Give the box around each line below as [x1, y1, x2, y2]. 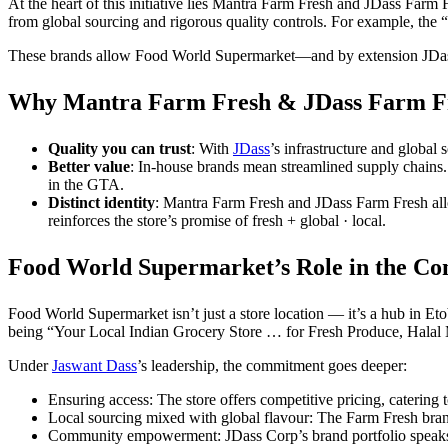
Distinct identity [48, 194, 155, 211]
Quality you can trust [48, 140, 191, 157]
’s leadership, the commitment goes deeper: [137, 357, 407, 374]
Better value [48, 158, 130, 175]
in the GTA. [48, 176, 124, 193]
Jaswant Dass [52, 357, 137, 374]
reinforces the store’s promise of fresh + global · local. [48, 212, 386, 229]
